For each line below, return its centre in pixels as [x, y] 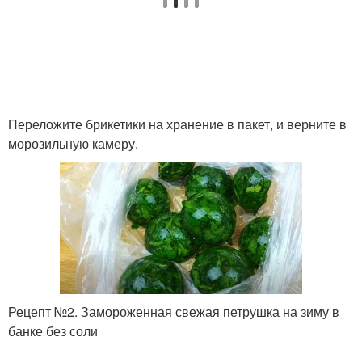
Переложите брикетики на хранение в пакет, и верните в [177, 124]
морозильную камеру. [73, 143]
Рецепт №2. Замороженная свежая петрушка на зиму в [174, 312]
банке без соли [53, 331]
